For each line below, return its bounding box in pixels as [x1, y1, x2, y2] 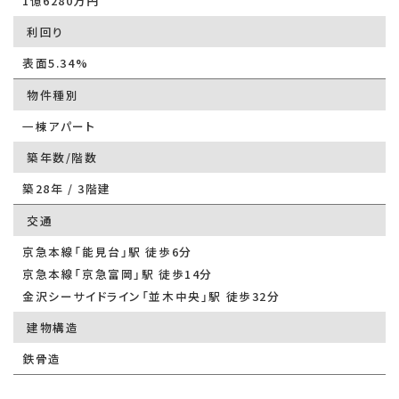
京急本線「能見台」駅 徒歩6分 [22, 243, 192, 260]
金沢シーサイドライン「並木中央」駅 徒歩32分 [22, 288, 281, 305]
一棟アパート [22, 118, 96, 134]
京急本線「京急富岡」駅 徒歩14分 [22, 265, 214, 282]
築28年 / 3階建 [22, 180, 111, 197]
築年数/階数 [27, 149, 98, 166]
